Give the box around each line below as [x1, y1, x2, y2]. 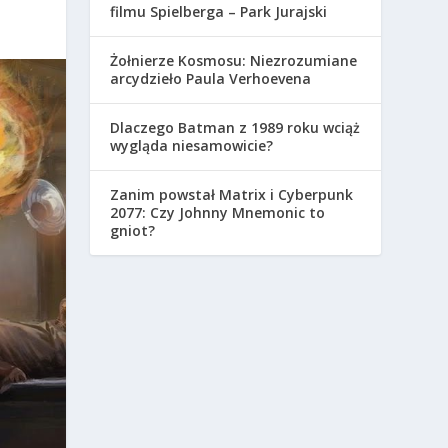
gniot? [110, 221, 156, 240]
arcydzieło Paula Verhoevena [110, 69, 312, 88]
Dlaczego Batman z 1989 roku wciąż [110, 118, 361, 137]
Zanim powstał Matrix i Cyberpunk [110, 185, 354, 204]
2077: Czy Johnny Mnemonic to [110, 203, 326, 222]
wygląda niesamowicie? [110, 136, 274, 155]
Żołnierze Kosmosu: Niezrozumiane [110, 51, 358, 70]
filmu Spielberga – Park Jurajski [110, 2, 328, 21]
